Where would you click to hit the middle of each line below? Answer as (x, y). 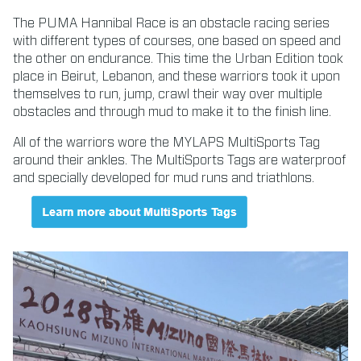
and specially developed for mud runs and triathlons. (164, 178)
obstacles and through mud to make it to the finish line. (172, 112)
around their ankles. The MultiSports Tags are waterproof (179, 160)
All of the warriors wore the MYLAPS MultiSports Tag (166, 142)
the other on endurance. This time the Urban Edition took (178, 58)
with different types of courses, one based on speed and (177, 41)
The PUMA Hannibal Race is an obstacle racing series (171, 23)
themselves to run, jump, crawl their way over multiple (168, 94)
